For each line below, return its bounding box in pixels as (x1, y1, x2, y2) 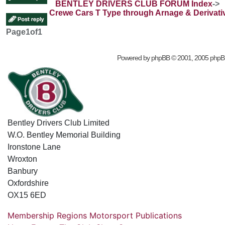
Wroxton (8, 154, 37, 163)
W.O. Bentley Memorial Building (8, 130, 121, 139)
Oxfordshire (8, 178, 49, 187)
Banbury (8, 166, 38, 175)
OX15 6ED (8, 190, 46, 199)
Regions (57, 210, 87, 220)
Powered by (117, 53, 151, 62)
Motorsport (89, 210, 133, 220)
